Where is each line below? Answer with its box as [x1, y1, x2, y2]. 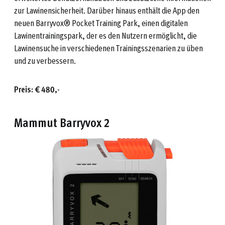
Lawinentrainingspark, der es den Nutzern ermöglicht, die [14, 29, 197, 42]
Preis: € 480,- [14, 82, 60, 95]
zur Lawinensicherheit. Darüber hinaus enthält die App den [14, 4, 199, 17]
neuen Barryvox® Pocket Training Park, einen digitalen [14, 16, 188, 29]
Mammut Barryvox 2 [14, 113, 109, 131]
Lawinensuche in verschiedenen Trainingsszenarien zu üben [14, 41, 203, 54]
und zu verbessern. [14, 54, 76, 67]
